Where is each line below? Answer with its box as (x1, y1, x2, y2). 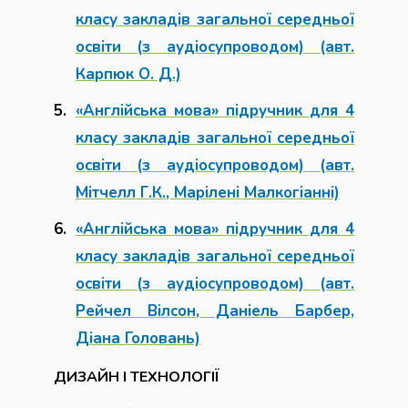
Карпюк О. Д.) (76, 64, 181, 85)
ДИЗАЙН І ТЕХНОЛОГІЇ (54, 367, 219, 387)
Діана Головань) (76, 328, 200, 349)
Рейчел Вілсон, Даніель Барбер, (76, 301, 354, 321)
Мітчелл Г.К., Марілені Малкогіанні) (76, 182, 340, 203)
